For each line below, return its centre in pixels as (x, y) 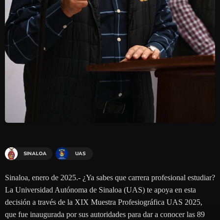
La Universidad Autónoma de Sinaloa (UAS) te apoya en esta (100, 190)
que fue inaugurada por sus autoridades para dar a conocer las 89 (105, 214)
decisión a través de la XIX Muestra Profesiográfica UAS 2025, (104, 202)
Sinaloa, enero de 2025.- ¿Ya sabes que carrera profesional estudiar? (110, 177)
